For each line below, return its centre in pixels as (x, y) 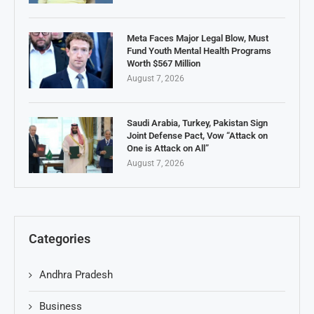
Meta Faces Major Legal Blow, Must (198, 38)
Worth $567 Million (164, 63)
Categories (60, 238)
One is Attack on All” (168, 148)
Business (61, 306)
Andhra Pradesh (76, 274)
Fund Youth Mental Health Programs (199, 50)
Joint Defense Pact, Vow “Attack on (197, 135)
